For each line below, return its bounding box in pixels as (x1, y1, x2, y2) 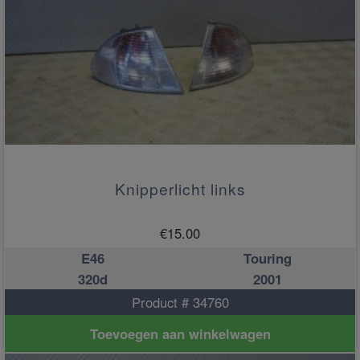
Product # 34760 (131, 292, 229, 312)
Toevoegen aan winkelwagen (89, 323, 271, 343)
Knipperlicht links (114, 177, 246, 199)
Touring (243, 247, 292, 268)
